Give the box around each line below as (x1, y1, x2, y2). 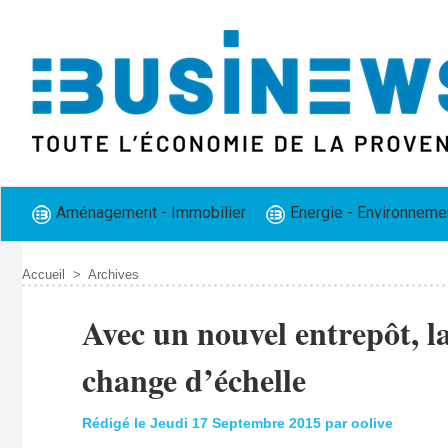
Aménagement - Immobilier (51, 203, 246, 223)
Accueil (21, 267, 65, 283)
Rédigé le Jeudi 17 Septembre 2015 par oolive (81, 415, 393, 432)
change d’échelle (81, 356, 306, 404)
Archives (87, 267, 139, 283)
